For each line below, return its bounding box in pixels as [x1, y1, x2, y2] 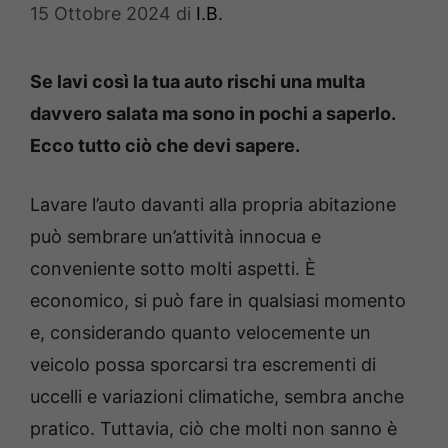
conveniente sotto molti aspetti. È [30, 258, 316, 280]
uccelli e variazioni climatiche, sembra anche [30, 386, 404, 408]
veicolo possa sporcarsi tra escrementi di [30, 354, 376, 376]
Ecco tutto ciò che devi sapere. [30, 135, 300, 157]
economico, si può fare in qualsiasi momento [30, 290, 406, 312]
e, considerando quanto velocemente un [30, 322, 371, 344]
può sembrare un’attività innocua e [30, 226, 321, 248]
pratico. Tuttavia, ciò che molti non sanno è [30, 418, 397, 440]
